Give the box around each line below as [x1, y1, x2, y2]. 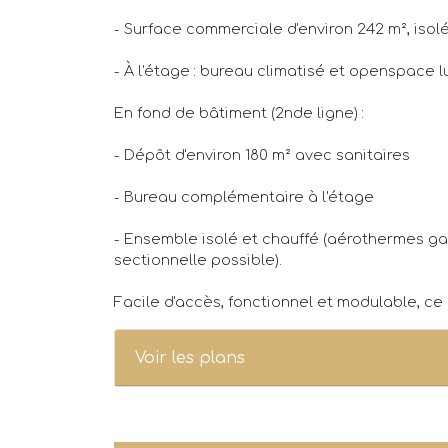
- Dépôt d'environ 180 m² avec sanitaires [114, 147, 410, 164]
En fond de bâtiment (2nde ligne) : [114, 105, 364, 122]
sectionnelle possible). [114, 252, 282, 269]
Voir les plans [135, 349, 245, 368]
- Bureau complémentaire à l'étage [114, 189, 374, 206]
